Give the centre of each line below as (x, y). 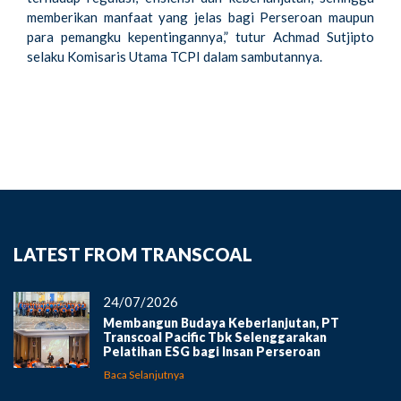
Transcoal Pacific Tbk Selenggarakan (215, 337)
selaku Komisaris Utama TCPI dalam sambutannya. (175, 56)
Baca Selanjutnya (144, 375)
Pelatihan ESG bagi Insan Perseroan (212, 351)
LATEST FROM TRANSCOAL (133, 254)
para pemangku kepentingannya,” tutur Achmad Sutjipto (200, 37)
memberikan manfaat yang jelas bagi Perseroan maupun (200, 17)
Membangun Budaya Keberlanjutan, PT (221, 323)
